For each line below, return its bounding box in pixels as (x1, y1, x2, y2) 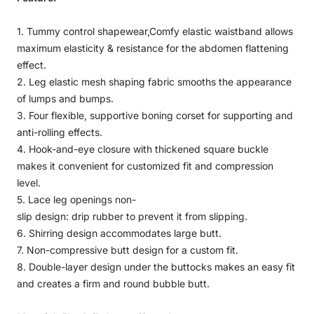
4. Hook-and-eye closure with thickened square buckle (17, 143, 268, 156)
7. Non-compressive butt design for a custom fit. (17, 244, 238, 257)
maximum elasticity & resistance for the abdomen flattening (17, 42, 289, 55)
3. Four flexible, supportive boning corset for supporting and (17, 109, 293, 122)
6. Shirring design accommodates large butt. (17, 227, 221, 240)
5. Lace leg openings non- (17, 193, 136, 206)
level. (17, 177, 41, 189)
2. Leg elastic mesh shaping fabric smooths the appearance (17, 76, 292, 88)
